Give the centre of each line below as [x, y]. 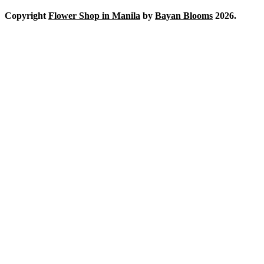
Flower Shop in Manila [94, 16]
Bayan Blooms [184, 16]
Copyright [27, 16]
